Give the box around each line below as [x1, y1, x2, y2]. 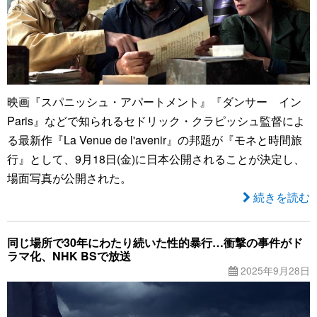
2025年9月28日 [238, 263, 310, 277]
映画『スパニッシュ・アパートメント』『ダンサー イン [7, 93, 301, 110]
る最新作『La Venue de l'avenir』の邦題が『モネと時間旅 [7, 131, 302, 148]
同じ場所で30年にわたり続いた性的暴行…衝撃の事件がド [7, 234, 303, 250]
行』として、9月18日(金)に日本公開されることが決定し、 [7, 150, 305, 167]
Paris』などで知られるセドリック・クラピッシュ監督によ [7, 112, 305, 129]
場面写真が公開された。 [7, 169, 132, 186]
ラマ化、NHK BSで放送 [7, 247, 131, 264]
